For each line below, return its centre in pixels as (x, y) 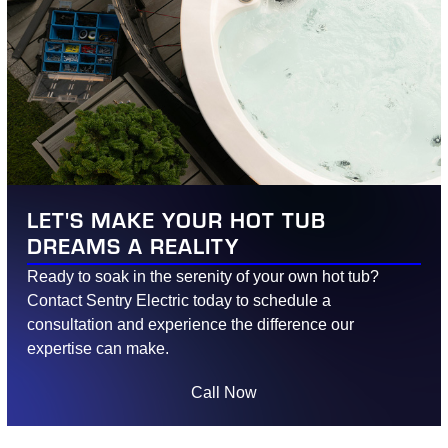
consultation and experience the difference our (191, 324)
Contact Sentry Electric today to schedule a (179, 300)
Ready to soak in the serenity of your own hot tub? (203, 276)
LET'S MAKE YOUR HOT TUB (177, 219)
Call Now (224, 392)
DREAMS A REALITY (133, 245)
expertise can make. (98, 348)
